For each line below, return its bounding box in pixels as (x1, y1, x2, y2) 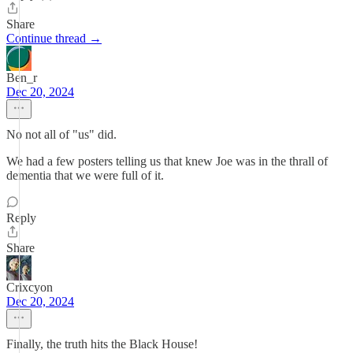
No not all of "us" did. (6, 128, 117, 141)
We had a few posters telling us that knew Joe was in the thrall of (6, 154, 328, 168)
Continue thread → (6, 32, 102, 45)
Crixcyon (6, 281, 53, 294)
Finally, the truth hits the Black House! (6, 337, 198, 351)
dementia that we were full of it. (6, 169, 164, 182)
